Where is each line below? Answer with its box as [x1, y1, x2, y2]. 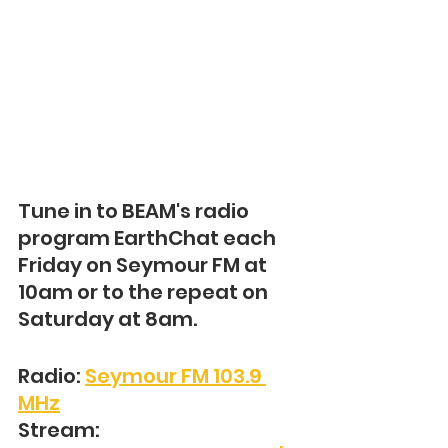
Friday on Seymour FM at [18, 251, 271, 280]
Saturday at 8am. [18, 305, 197, 334]
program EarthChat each [18, 224, 280, 253]
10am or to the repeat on [18, 278, 272, 307]
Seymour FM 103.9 [85, 362, 266, 391]
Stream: [18, 416, 104, 445]
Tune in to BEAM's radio [18, 197, 253, 226]
